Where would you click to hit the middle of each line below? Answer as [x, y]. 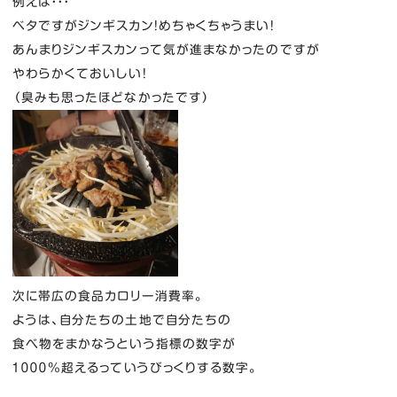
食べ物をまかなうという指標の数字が [124, 343]
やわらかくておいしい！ [79, 73]
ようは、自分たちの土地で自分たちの [122, 319]
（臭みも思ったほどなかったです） [112, 97]
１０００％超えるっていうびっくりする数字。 [135, 367]
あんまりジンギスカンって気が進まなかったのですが [166, 49]
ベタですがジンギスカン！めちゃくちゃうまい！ [143, 25]
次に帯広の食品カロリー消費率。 [108, 296]
